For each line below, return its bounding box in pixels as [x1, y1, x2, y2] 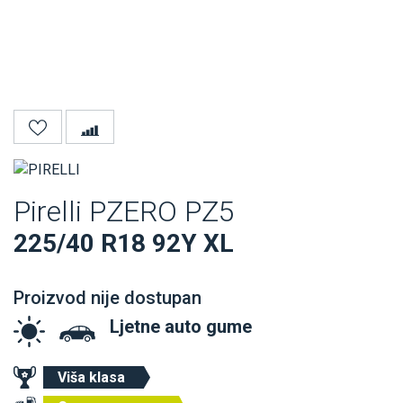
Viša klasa [58, 368, 125, 386]
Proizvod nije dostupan [13, 286, 201, 309]
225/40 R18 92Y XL [13, 228, 234, 258]
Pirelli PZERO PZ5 [13, 193, 235, 228]
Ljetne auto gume [110, 315, 252, 337]
